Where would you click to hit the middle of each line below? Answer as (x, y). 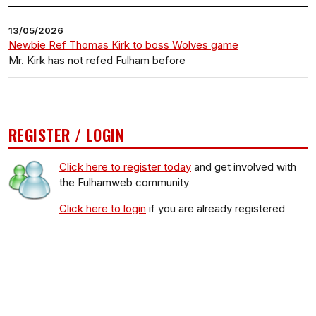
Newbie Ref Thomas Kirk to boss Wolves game (123, 45)
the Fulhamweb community (124, 182)
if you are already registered (215, 208)
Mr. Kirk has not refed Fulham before (97, 60)
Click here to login (103, 208)
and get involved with (244, 167)
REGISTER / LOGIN (67, 135)
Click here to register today (125, 167)
